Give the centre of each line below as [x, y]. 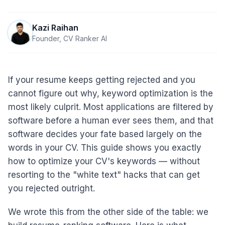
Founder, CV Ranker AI [70, 38]
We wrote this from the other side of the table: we [108, 212]
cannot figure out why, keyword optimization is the [110, 93]
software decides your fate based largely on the [105, 134]
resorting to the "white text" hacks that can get [104, 175]
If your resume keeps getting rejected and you [102, 80]
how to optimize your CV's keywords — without [104, 161]
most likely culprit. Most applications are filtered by [111, 107]
